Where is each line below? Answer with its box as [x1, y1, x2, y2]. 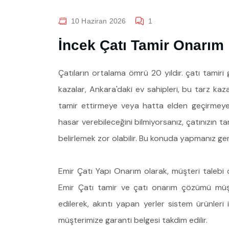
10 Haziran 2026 [71, 16, 126, 25]
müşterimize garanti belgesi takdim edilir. [58, 214, 208, 225]
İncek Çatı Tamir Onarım [58, 37, 224, 53]
